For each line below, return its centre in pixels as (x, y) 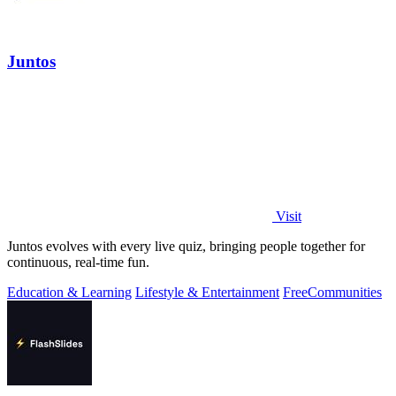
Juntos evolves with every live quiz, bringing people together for (186, 246)
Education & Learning (69, 292)
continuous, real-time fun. (78, 262)
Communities (345, 292)
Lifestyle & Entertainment (207, 292)
